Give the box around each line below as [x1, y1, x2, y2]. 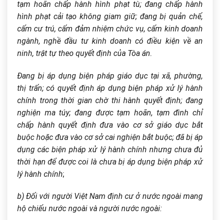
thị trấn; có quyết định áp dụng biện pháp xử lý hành [17, 83, 203, 93]
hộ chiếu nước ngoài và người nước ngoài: [17, 204, 162, 214]
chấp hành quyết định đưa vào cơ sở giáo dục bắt [17, 120, 203, 130]
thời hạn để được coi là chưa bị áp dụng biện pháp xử [17, 157, 203, 166]
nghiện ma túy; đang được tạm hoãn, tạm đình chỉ [17, 108, 203, 117]
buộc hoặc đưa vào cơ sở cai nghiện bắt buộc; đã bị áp [17, 132, 203, 142]
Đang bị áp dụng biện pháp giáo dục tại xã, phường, [17, 71, 203, 81]
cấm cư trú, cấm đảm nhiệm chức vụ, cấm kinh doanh [17, 24, 203, 33]
